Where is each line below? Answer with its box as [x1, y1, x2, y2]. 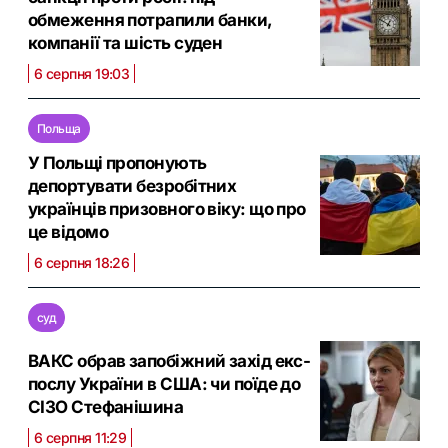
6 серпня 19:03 [34, 65, 130, 83]
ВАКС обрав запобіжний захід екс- [28, 351, 311, 372]
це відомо [28, 222, 109, 243]
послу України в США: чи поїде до [28, 374, 301, 395]
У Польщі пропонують [28, 153, 207, 174]
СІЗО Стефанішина [28, 397, 184, 418]
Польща [37, 121, 81, 137]
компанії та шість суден [28, 33, 223, 54]
